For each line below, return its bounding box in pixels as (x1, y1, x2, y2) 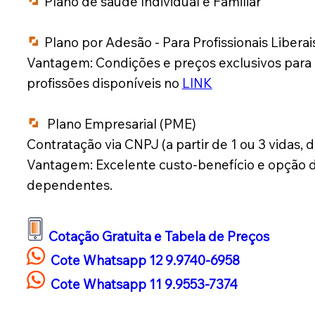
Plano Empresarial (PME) (38, 115, 199, 133)
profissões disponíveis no (26, 75, 182, 92)
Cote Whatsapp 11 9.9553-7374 (47, 276, 238, 293)
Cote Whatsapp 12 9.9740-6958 (50, 252, 240, 269)
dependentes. (26, 176, 112, 194)
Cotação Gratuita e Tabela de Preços (48, 228, 269, 245)
